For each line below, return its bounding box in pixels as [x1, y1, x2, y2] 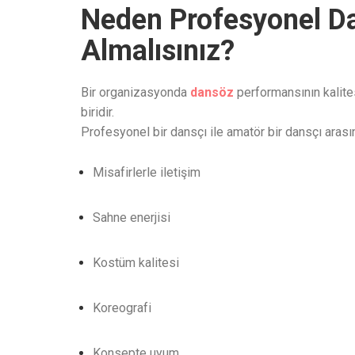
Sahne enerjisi [93, 210, 170, 225]
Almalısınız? [81, 34, 235, 67]
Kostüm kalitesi [93, 255, 179, 270]
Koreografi [93, 300, 151, 315]
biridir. [81, 105, 114, 120]
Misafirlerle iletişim [93, 165, 200, 180]
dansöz [190, 85, 234, 100]
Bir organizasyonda [81, 85, 190, 100]
